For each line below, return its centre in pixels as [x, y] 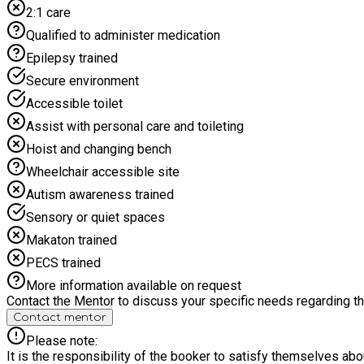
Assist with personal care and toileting [135, 126]
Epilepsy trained [72, 58]
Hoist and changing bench [99, 149]
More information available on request [134, 285]
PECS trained [63, 262]
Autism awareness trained [100, 194]
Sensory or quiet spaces [95, 217]
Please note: [62, 340]
